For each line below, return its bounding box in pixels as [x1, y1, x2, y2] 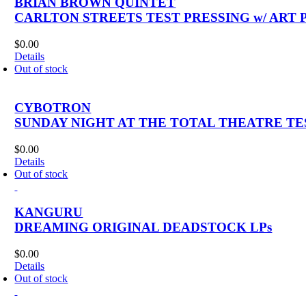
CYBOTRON [14, 100, 92, 115]
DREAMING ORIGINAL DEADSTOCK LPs [14, 220, 273, 235]
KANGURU [14, 205, 83, 220]
